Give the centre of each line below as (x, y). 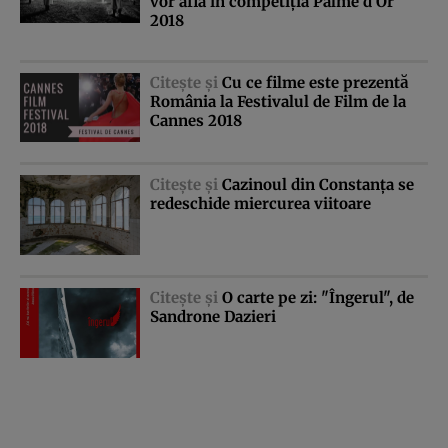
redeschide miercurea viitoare (260, 204)
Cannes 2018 (196, 120)
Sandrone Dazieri (213, 317)
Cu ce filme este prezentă (315, 82)
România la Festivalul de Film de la (278, 101)
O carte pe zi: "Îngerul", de (318, 298)
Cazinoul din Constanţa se (318, 185)
